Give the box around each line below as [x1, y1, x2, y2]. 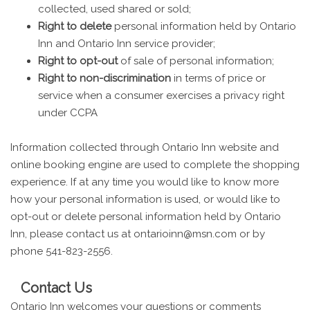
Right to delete [38, 19, 111, 33]
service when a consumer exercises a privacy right [38, 89, 284, 102]
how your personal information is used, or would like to [10, 192, 280, 206]
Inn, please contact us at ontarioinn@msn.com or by [10, 227, 265, 240]
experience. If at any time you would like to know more [10, 175, 279, 188]
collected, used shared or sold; [38, 2, 191, 15]
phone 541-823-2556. [10, 244, 113, 257]
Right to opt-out [38, 54, 118, 67]
